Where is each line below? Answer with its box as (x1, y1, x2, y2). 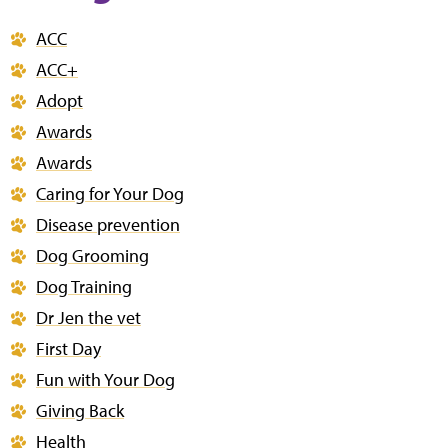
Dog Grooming (36, 244, 149, 267)
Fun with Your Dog (36, 368, 175, 391)
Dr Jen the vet (36, 306, 141, 329)
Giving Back (36, 399, 124, 422)
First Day (36, 337, 101, 360)
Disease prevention (36, 213, 180, 236)
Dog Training (36, 275, 132, 298)
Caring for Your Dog (36, 182, 184, 205)
